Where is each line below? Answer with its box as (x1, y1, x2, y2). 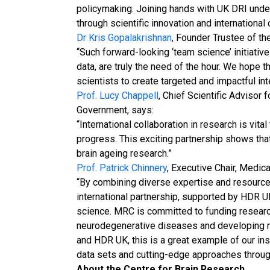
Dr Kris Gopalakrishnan (76, 32, 172, 43)
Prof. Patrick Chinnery (76, 162, 167, 174)
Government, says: (76, 104, 154, 116)
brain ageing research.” (76, 148, 172, 159)
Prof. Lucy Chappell (76, 90, 159, 101)
